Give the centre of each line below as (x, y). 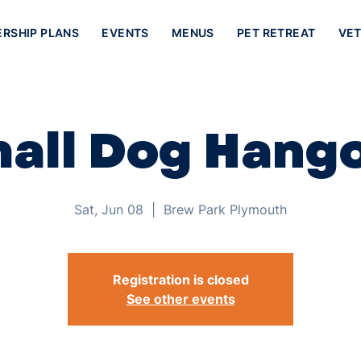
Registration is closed (180, 280)
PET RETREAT (276, 33)
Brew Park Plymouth (225, 210)
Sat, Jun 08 (109, 210)
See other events (180, 299)
